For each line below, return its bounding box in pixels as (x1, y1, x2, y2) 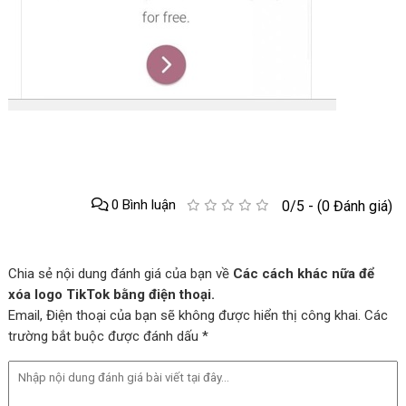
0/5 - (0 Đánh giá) (281, 197, 392, 215)
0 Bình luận (108, 196, 177, 213)
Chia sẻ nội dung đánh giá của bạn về (7, 265, 233, 282)
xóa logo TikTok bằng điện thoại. (7, 285, 215, 303)
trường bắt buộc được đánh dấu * (7, 327, 208, 344)
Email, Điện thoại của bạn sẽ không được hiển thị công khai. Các (7, 306, 388, 324)
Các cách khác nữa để (232, 265, 374, 282)
